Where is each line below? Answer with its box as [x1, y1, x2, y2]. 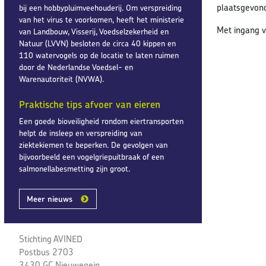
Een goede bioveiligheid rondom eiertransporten [19, 115, 183, 126]
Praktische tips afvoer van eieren [19, 97, 160, 111]
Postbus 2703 [19, 245, 74, 258]
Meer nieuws [27, 193, 72, 204]
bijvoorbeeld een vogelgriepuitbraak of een [19, 151, 164, 162]
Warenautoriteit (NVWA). [19, 73, 104, 84]
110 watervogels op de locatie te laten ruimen [19, 49, 179, 61]
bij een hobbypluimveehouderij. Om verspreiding [19, 2, 182, 13]
